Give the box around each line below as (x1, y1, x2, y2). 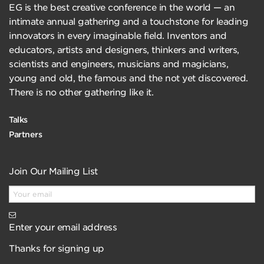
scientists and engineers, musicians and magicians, (9, 59, 228, 70)
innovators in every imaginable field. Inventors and (9, 31, 227, 41)
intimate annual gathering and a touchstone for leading (9, 16, 248, 27)
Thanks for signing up (9, 243, 104, 255)
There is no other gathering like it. (9, 87, 153, 98)
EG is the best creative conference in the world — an (9, 2, 235, 13)
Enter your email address (9, 222, 117, 233)
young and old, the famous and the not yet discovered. (9, 73, 248, 84)
